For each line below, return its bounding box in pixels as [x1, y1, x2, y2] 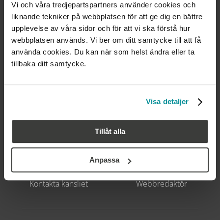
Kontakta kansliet [29, 178, 88, 189]
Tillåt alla [95, 127, 125, 136]
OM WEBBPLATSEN [130, 135, 193, 145]
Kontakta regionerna [24, 152, 94, 163]
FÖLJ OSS [93, 65, 127, 75]
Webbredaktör [136, 178, 187, 189]
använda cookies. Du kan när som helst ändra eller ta [11, 47, 194, 56]
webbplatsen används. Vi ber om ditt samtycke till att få [11, 35, 201, 44]
